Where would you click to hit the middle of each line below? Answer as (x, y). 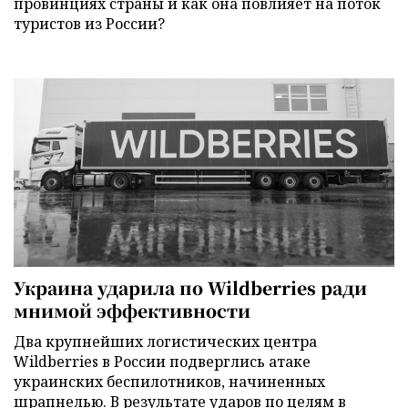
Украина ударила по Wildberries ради (190, 288)
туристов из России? (89, 23)
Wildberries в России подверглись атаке (162, 362)
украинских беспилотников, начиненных (169, 382)
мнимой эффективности (132, 311)
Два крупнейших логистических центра (165, 342)
